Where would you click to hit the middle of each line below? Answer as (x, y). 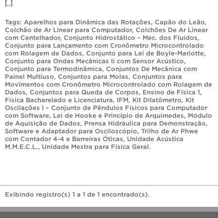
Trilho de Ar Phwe (170, 131)
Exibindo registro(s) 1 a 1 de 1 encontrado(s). (77, 194)
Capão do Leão (180, 22)
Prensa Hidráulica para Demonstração (145, 123)
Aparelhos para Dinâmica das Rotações (87, 22)
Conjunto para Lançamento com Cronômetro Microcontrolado (104, 45)
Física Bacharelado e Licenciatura (59, 100)
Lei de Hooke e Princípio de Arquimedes (118, 115)
